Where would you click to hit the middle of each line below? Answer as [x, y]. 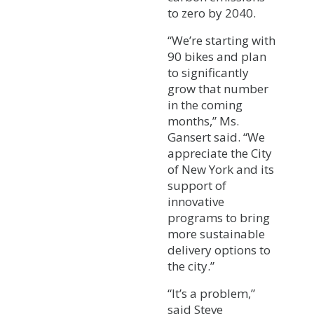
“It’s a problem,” [211, 293]
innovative [196, 201]
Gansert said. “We [216, 137]
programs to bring [219, 217]
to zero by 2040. [212, 13]
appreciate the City [220, 153]
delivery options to [219, 250]
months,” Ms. [203, 121]
